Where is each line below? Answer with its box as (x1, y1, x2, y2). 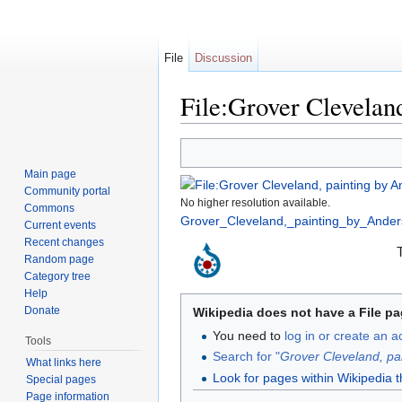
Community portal (24, 184, 111, 197)
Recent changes (24, 235, 105, 249)
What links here (25, 355, 101, 369)
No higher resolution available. (180, 197, 330, 209)
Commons (24, 201, 75, 214)
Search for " (212, 349, 280, 364)
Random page (24, 252, 95, 266)
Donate (24, 303, 61, 317)
